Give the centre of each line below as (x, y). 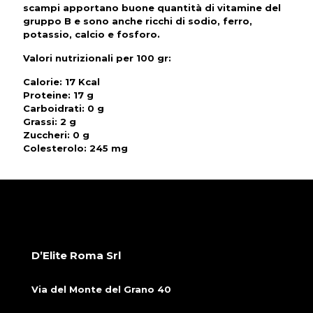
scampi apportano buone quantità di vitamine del (152, 8)
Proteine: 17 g (58, 95)
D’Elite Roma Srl (76, 255)
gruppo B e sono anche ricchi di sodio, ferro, (138, 21)
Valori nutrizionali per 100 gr (96, 58)
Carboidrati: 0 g (64, 108)
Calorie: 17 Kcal (61, 82)
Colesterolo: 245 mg (75, 148)
